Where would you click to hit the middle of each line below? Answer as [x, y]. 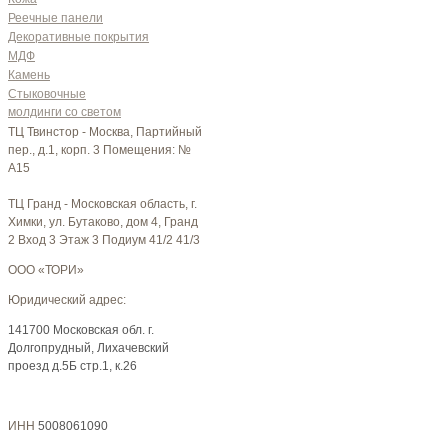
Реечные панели [55, 18]
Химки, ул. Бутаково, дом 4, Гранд [103, 222]
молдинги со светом [64, 112]
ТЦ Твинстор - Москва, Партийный [105, 132]
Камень [29, 75]
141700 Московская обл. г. [81, 330]
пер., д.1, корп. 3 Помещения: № [99, 150]
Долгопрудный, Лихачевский [88, 348]
